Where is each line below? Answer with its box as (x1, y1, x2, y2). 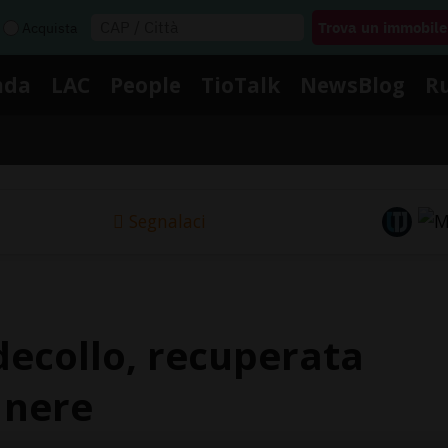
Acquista (22, 18, 77, 37)
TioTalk (201, 70, 280, 99)
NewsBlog (300, 70, 405, 99)
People (110, 70, 181, 99)
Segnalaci (128, 209, 206, 234)
